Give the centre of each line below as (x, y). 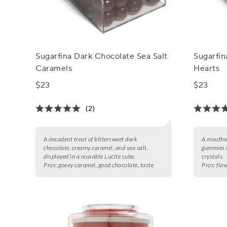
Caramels (54, 69)
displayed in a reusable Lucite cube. (90, 157)
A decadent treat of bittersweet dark (90, 139)
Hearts (207, 69)
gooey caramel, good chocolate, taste (106, 165)
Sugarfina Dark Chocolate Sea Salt (102, 56)
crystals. (213, 157)
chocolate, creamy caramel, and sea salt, (96, 148)
